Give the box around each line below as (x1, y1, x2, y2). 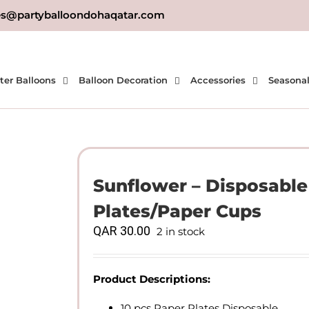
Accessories (190, 74, 246, 86)
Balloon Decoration (79, 74, 168, 86)
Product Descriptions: (93, 272, 210, 286)
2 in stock (157, 225, 205, 238)
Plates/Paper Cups (93, 201, 261, 221)
